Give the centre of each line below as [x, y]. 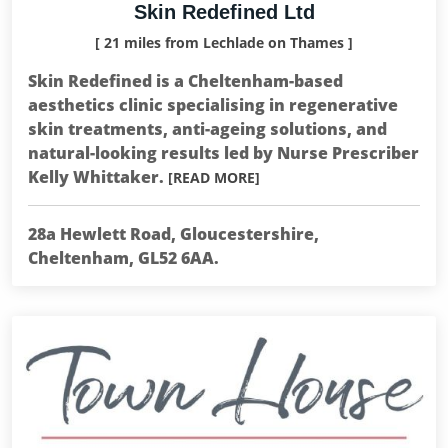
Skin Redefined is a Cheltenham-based [185, 81]
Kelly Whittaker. [98, 177]
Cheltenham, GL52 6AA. [123, 258]
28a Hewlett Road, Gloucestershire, [173, 234]
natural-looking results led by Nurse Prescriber [223, 153]
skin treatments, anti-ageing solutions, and [207, 129]
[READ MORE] [214, 177]
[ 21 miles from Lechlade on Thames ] [224, 42]
